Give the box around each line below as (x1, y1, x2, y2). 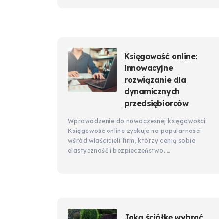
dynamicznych (124, 87, 180, 96)
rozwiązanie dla (124, 75, 186, 85)
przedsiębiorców (124, 98, 189, 108)
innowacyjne (124, 63, 173, 73)
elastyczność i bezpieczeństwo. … (68, 147, 171, 154)
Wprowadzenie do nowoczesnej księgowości (68, 117, 206, 125)
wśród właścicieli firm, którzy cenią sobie (68, 137, 196, 144)
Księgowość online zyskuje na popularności (68, 127, 201, 134)
